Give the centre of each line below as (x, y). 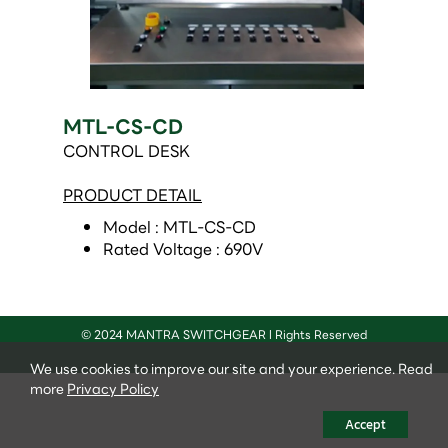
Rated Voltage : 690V (185, 250)
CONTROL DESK (126, 152)
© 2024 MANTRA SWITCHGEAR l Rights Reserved (224, 335)
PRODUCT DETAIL (132, 196)
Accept (365, 424)
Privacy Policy (113, 389)
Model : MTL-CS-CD (181, 228)
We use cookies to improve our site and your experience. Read (231, 369)
